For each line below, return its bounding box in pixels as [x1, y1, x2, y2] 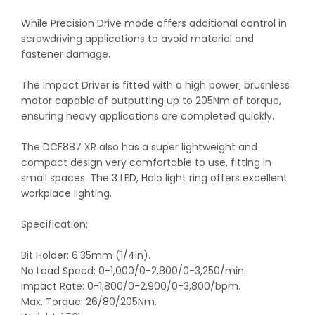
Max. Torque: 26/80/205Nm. [21, 294, 157, 309]
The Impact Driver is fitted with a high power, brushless [21, 77, 290, 92]
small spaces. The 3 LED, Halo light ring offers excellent [21, 170, 288, 185]
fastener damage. [21, 46, 110, 61]
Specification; [21, 217, 88, 231]
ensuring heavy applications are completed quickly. [21, 108, 274, 123]
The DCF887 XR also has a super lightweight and [21, 139, 257, 154]
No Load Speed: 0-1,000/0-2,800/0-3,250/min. [21, 263, 246, 278]
